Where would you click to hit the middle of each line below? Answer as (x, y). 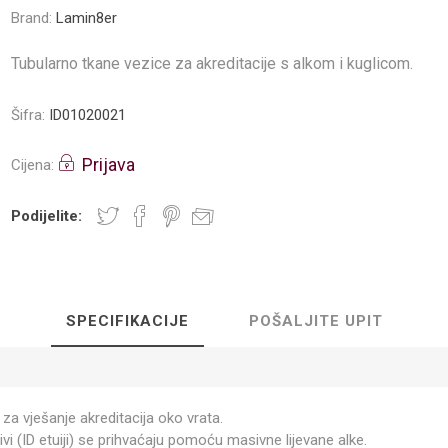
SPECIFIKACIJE (127, 321)
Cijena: (33, 164)
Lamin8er (87, 18)
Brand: (32, 18)
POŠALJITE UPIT (315, 321)
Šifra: (28, 115)
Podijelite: (47, 216)
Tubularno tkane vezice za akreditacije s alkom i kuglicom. (212, 63)
